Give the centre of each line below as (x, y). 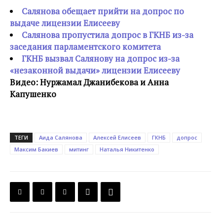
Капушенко (33, 94)
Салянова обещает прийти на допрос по (103, 11)
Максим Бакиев (36, 149)
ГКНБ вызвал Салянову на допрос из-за (101, 58)
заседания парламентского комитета (85, 47)
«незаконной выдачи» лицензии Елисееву (95, 70)
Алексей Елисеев (117, 137)
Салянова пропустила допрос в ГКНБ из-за (108, 35)
